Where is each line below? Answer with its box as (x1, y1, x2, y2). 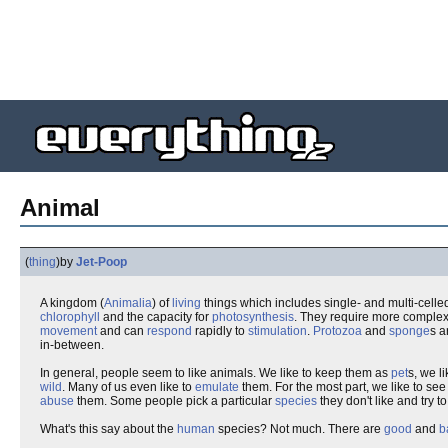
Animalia (104, 296, 152, 310)
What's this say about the (40, 422, 177, 436)
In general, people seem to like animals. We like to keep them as (40, 366, 391, 380)
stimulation (248, 324, 307, 338)
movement (40, 324, 97, 338)
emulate (195, 380, 239, 394)
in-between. (40, 338, 104, 352)
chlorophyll (40, 310, 100, 324)
